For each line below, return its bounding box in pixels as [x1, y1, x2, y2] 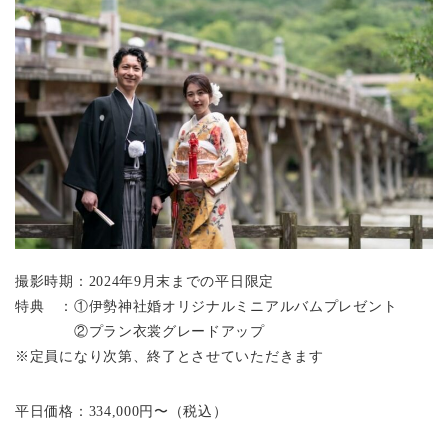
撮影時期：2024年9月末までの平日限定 [15, 274, 274, 290]
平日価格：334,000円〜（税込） [15, 404, 228, 420]
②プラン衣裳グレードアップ [15, 324, 265, 340]
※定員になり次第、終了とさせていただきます [15, 349, 324, 365]
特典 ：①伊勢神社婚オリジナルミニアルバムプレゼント [15, 299, 398, 315]
